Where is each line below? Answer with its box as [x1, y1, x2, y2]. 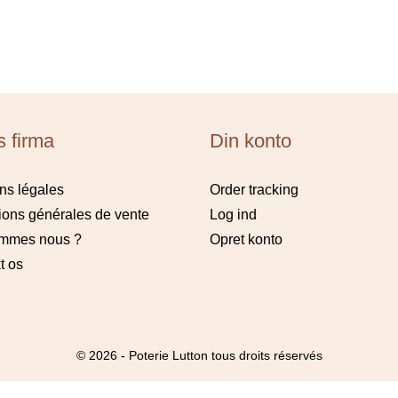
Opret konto [210, 232, 283, 247]
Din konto [210, 130, 291, 152]
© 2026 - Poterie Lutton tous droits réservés [76, 348, 322, 362]
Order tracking [210, 182, 298, 197]
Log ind [210, 207, 257, 222]
